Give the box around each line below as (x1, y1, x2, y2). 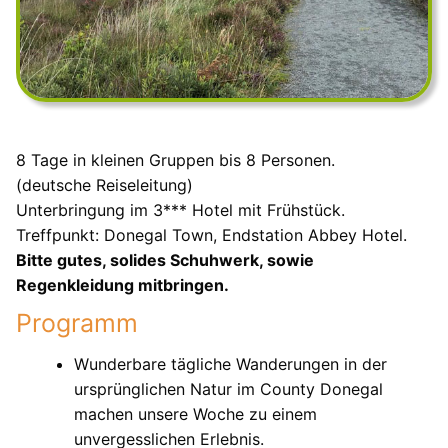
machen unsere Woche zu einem (73, 403, 317, 424)
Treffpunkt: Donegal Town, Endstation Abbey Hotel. (16, 225, 407, 245)
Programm (16, 308, 138, 338)
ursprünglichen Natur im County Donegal (73, 378, 383, 399)
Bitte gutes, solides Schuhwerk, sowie (16, 250, 314, 270)
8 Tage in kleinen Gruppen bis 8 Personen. (16, 150, 335, 170)
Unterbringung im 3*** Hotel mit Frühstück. (16, 200, 345, 220)
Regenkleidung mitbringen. (16, 275, 229, 295)
